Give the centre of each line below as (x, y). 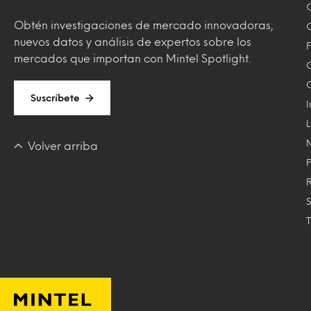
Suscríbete (55, 98)
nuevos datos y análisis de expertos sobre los (133, 41)
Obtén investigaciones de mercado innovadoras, (144, 25)
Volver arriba (63, 145)
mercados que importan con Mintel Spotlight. (132, 58)
